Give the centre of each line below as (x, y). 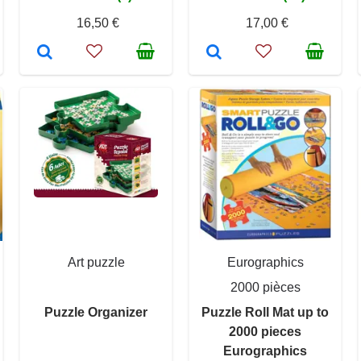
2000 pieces (265, 331)
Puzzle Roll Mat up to (265, 312)
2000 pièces (265, 287)
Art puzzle (96, 262)
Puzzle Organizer (96, 312)
